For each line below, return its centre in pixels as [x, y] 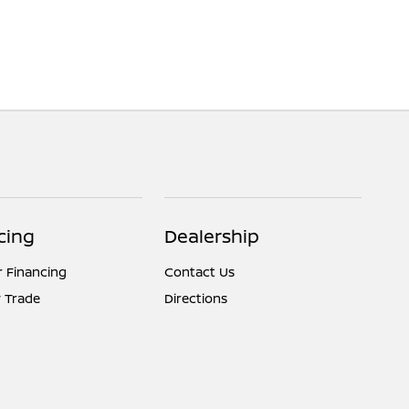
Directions [196, 298]
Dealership [212, 236]
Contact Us [200, 272]
